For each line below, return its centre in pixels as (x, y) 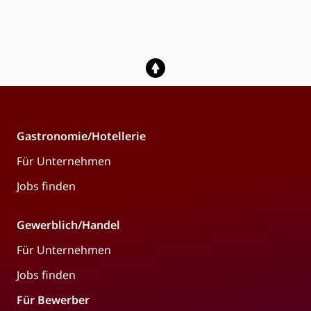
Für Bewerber (53, 300)
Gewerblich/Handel (68, 225)
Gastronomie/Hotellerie (81, 136)
